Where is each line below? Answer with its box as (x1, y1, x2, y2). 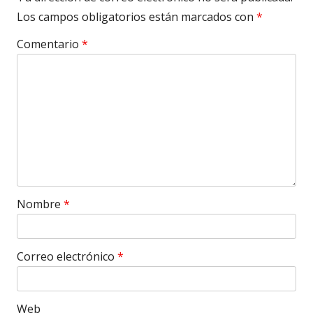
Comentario (17, 36, 82, 52)
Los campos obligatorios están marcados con (17, 9, 256, 24)
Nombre (17, 196, 64, 212)
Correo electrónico (17, 249, 117, 264)
